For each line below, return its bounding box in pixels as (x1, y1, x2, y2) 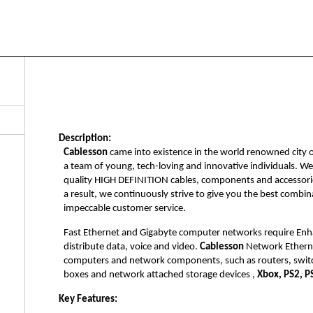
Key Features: (59, 294, 117, 305)
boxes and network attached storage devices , (63, 269, 257, 280)
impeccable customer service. (63, 203, 186, 214)
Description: (59, 133, 111, 144)
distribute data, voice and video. (63, 241, 200, 252)
